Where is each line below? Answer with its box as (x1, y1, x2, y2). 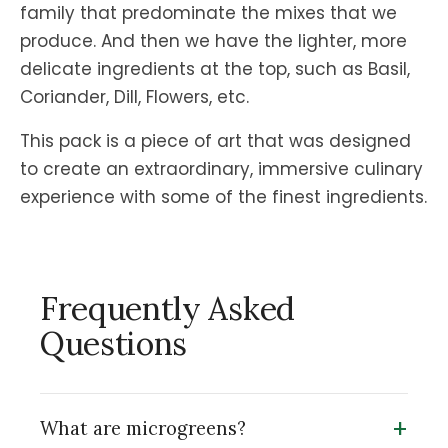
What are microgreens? (40, 416, 246, 441)
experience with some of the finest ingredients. (20, 185, 427, 210)
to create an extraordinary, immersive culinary (20, 157, 423, 182)
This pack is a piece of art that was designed (20, 129, 411, 154)
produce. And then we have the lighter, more (20, 29, 407, 54)
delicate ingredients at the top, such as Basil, (20, 57, 410, 82)
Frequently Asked (40, 288, 295, 330)
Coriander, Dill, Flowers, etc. (20, 85, 249, 110)
